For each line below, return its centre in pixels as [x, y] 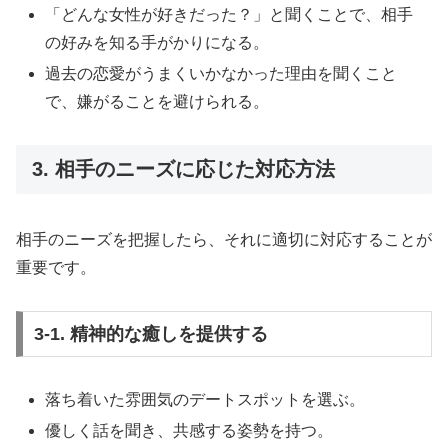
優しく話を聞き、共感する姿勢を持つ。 [189, 430]
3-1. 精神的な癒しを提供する [150, 333]
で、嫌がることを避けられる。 [157, 102]
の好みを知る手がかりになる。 [157, 42]
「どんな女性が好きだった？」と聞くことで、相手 [229, 14]
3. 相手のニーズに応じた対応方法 [183, 168]
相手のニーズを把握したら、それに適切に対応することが [224, 240]
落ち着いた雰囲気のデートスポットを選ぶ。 [205, 399]
